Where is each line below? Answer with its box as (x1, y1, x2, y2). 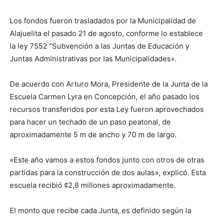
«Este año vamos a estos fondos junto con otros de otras (10, 155, 204, 165)
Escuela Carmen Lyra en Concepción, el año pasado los (10, 92, 200, 102)
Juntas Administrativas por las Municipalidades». (10, 54, 177, 64)
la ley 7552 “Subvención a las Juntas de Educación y (10, 41, 189, 51)
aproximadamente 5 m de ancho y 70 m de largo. (10, 130, 177, 140)
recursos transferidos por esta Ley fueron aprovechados (10, 105, 204, 114)
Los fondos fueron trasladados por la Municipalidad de (10, 16, 196, 26)
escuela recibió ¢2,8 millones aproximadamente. (10, 181, 176, 190)
